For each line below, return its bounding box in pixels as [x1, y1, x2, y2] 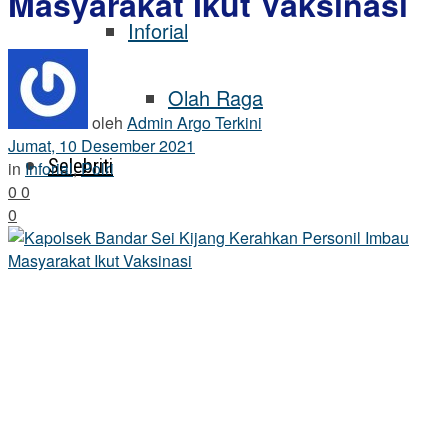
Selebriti [48, 154, 113, 178]
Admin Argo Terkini [127, 110, 262, 134]
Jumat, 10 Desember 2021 [8, 133, 195, 157]
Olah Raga [168, 83, 263, 112]
